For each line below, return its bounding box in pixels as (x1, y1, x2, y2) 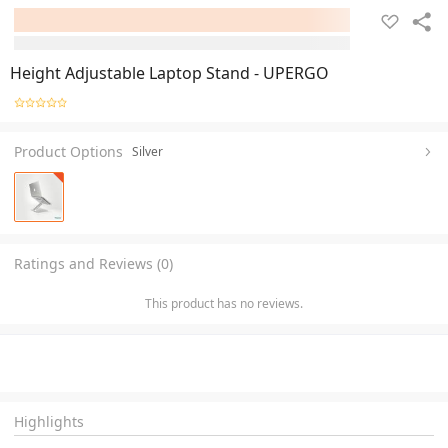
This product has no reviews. (145, 294, 303, 312)
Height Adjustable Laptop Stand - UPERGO (10, 62, 329, 84)
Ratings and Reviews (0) (14, 253, 173, 273)
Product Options (14, 141, 123, 161)
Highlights (14, 411, 84, 431)
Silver (132, 142, 163, 160)
